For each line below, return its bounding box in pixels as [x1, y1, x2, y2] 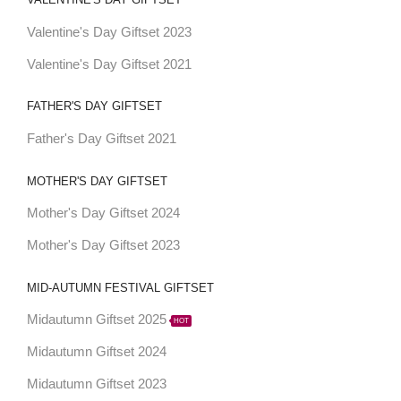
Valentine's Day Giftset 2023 [26, 24, 192, 39]
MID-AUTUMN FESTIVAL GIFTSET [26, 280, 214, 294]
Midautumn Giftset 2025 [26, 312, 166, 328]
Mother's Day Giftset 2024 [26, 206, 180, 221]
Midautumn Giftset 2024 [26, 345, 166, 360]
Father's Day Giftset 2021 [26, 131, 176, 146]
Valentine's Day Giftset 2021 [26, 56, 192, 72]
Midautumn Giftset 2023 [26, 376, 166, 391]
